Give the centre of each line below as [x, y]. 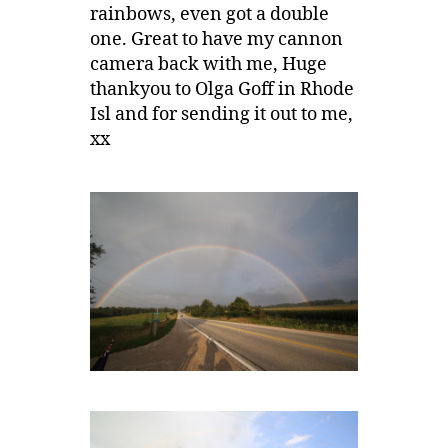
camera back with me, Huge [208, 65]
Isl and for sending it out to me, [221, 115]
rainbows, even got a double [209, 15]
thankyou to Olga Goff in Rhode [221, 90]
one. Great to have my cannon [216, 40]
